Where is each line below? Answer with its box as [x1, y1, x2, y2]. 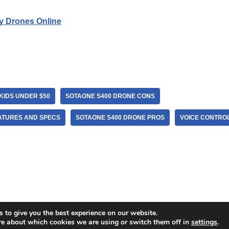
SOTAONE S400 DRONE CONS [65, 93, 155, 100]
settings [191, 217, 217, 227]
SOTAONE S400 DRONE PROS [75, 114, 165, 121]
